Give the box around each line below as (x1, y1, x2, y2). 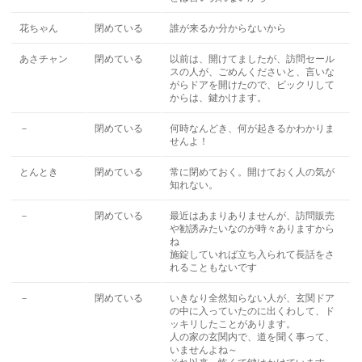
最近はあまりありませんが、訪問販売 (170, 210, 335, 221)
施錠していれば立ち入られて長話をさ (170, 249, 335, 260)
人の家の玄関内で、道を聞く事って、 (170, 331, 335, 343)
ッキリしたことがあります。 (170, 318, 297, 330)
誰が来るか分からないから (170, 23, 287, 34)
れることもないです (170, 262, 258, 273)
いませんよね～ (170, 344, 238, 356)
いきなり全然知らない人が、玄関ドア (170, 293, 335, 304)
